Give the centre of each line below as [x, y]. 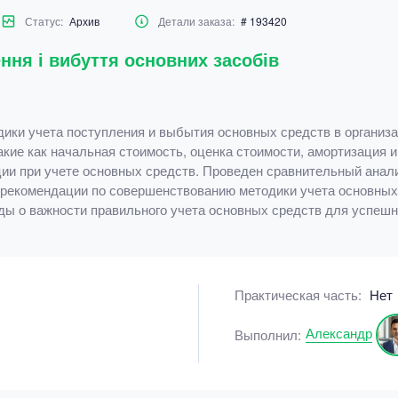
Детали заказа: [197, 21]
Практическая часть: [300, 295]
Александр [339, 332]
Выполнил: [268, 334]
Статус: [45, 21]
